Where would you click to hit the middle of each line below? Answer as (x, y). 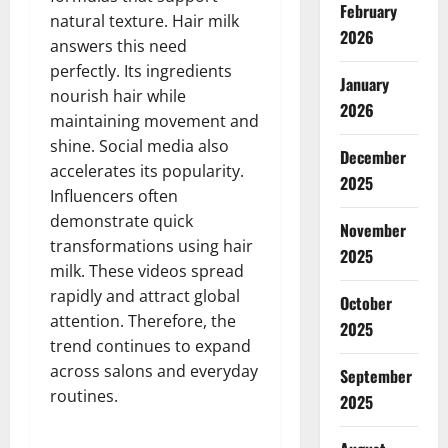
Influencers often (114, 195)
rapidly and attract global (145, 295)
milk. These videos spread (147, 270)
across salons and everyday (154, 370)
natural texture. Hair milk (144, 20)
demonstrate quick (121, 220)
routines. (84, 395)
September (375, 376)
